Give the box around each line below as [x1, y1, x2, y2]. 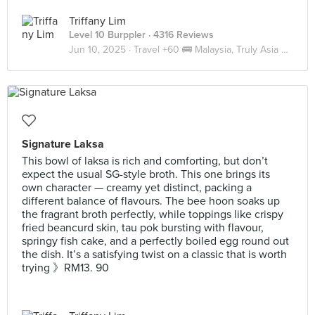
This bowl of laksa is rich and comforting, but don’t [22, 154, 268, 168]
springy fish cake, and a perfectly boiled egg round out [22, 234, 289, 248]
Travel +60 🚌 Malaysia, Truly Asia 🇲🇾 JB [134, 44, 281, 56]
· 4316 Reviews [146, 29, 214, 41]
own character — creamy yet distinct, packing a [22, 181, 252, 195]
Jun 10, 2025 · [69, 44, 134, 56]
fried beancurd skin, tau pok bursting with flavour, [22, 221, 264, 235]
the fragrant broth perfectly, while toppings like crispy [22, 207, 283, 221]
